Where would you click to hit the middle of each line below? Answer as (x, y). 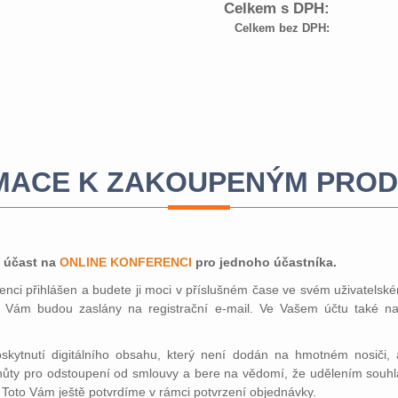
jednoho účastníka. (278, 262)
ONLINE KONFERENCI (126, 262)
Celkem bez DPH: (282, 28)
